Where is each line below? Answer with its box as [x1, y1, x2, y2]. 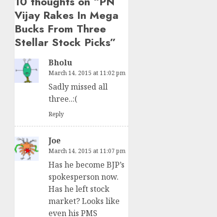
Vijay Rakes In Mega [15, 7, 119, 23]
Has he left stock [48, 184, 109, 195]
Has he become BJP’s [48, 159, 124, 170]
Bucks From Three [15, 21, 106, 37]
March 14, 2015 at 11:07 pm [48, 147, 125, 155]
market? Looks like [48, 196, 120, 207]
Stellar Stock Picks [15, 34, 110, 50]
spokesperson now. [48, 171, 119, 183]
